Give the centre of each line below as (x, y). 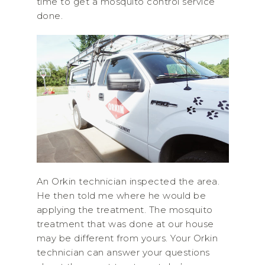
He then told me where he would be (121, 196)
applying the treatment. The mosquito (125, 210)
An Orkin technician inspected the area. (128, 182)
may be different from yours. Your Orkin (127, 238)
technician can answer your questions (123, 253)
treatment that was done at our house (125, 224)
